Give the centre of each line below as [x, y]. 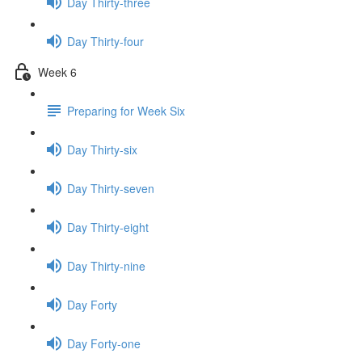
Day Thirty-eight [108, 227]
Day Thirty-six [102, 149]
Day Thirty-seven [111, 188]
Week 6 [57, 72]
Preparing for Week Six [126, 110]
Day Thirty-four [105, 41]
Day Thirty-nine [106, 265]
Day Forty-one [104, 343]
